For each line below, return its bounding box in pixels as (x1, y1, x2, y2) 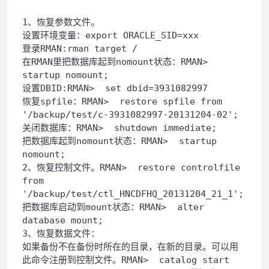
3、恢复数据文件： (22, 228, 100, 239)
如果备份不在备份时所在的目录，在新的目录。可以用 (22, 241, 238, 252)
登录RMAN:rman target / (22, 43, 138, 54)
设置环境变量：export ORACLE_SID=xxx (22, 30, 199, 41)
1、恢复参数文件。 (22, 17, 100, 28)
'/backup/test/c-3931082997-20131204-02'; (22, 109, 238, 120)
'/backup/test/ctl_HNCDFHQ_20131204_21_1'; (22, 189, 244, 199)
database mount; (22, 215, 103, 226)
